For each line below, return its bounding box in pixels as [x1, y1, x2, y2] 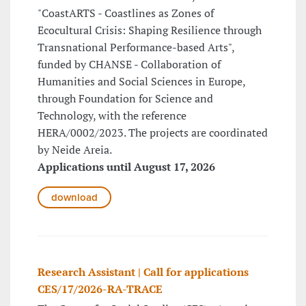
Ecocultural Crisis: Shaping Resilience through [38, 22, 262, 38]
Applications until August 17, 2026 [38, 158, 215, 174]
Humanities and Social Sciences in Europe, [38, 73, 245, 89]
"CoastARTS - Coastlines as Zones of [38, 5, 214, 20]
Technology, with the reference [38, 107, 186, 123]
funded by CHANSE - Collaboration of [38, 56, 221, 72]
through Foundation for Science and [38, 90, 213, 106]
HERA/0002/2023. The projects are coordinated [38, 124, 268, 140]
